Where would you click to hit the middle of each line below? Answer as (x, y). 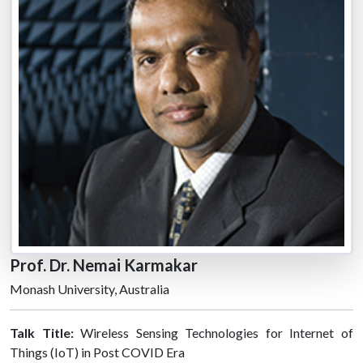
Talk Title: (45, 332)
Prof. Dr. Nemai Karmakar (104, 265)
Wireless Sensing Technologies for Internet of (217, 332)
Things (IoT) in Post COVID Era (97, 352)
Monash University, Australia (90, 288)
